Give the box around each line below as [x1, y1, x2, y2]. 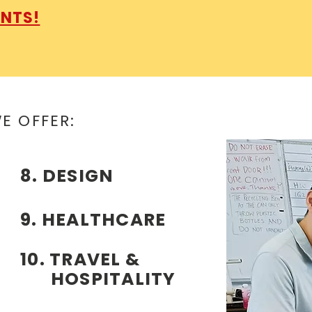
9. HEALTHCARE [20, 208, 166, 232]
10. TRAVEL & [20, 247, 140, 272]
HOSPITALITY [20, 267, 176, 291]
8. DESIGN [20, 164, 114, 188]
